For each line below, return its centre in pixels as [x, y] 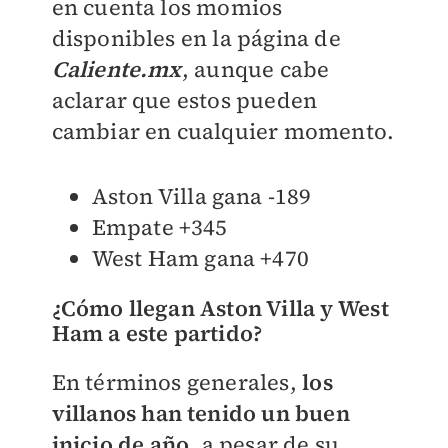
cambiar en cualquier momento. [223, 130]
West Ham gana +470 [200, 257]
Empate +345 [159, 226]
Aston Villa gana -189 [201, 195]
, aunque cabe [255, 68]
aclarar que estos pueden [184, 99]
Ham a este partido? [157, 332]
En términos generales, [177, 381]
